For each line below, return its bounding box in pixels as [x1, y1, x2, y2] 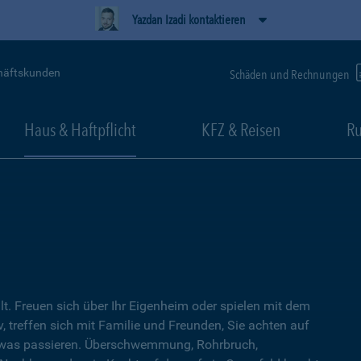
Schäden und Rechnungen [230, 66, 352, 82]
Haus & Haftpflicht [23, 119, 136, 140]
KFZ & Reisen [201, 119, 280, 140]
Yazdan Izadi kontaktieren [131, 12, 246, 27]
